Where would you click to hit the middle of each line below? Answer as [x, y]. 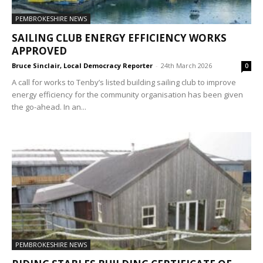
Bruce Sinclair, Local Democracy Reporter [82, 65]
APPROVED [39, 50]
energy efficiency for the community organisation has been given [127, 94]
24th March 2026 [186, 65]
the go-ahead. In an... [49, 107]
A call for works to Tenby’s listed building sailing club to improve [124, 82]
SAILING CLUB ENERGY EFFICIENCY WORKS [119, 38]
